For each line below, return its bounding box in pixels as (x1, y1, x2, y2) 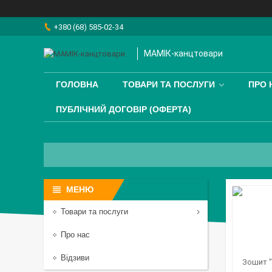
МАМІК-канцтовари (144, 49, 223, 59)
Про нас (61, 230, 90, 239)
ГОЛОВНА (56, 80, 98, 90)
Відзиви (61, 253, 89, 262)
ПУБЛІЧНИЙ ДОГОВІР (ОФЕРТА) (56, 104, 191, 115)
